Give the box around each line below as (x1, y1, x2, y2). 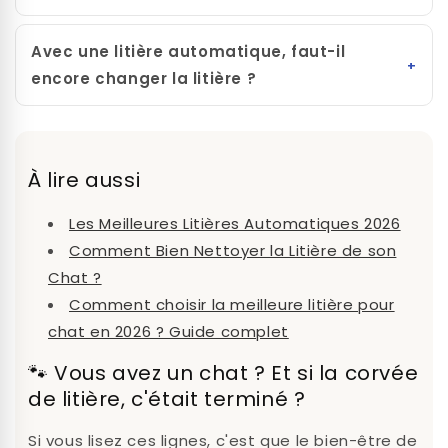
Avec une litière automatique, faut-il (31, 41, 346, 63)
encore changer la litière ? (31, 68, 257, 90)
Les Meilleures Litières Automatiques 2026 (69, 212, 401, 234)
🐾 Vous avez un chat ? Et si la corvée (28, 358, 419, 387)
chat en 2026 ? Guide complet (48, 320, 289, 342)
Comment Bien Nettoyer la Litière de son (69, 239, 397, 261)
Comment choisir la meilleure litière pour (69, 293, 395, 315)
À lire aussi (28, 165, 141, 194)
